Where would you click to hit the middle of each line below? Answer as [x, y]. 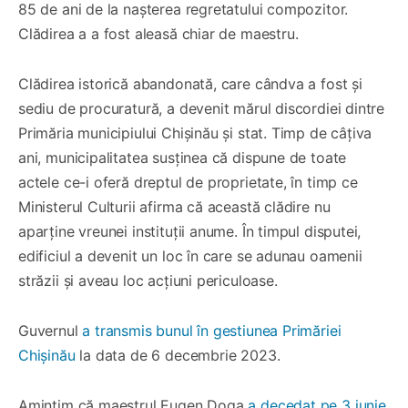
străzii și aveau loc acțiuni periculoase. [148, 280]
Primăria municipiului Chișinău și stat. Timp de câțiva [195, 133]
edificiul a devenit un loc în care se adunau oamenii [190, 255]
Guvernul [51, 330]
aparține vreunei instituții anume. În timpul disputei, [190, 231]
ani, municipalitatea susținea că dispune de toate [183, 157]
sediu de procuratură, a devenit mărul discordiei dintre [202, 108]
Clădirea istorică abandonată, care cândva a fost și [190, 83]
